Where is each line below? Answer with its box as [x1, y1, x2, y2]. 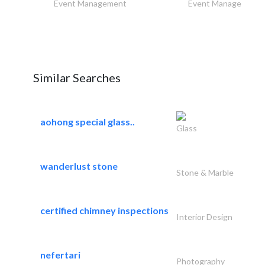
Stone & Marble [176, 167, 234, 177]
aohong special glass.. [40, 115, 135, 127]
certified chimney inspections [40, 204, 169, 216]
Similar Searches [33, 70, 121, 85]
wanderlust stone [40, 160, 118, 172]
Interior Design [176, 211, 232, 222]
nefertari [40, 248, 80, 260]
